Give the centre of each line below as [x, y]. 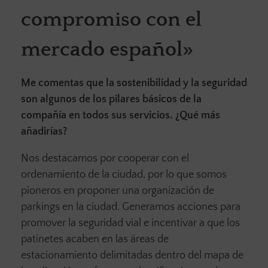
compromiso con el [111, 20]
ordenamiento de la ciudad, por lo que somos [124, 174]
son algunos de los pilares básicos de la [111, 99]
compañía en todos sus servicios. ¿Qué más [121, 115]
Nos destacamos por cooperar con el [105, 158]
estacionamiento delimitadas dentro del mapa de [132, 255]
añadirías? [44, 131]
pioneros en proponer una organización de [118, 191]
